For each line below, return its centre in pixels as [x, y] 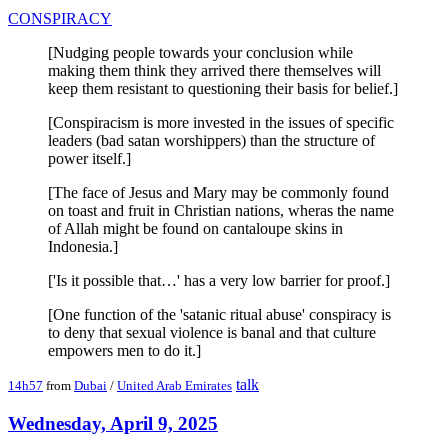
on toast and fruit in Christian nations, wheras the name [221, 210]
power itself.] [89, 158]
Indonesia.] [83, 246]
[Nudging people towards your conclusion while [200, 52]
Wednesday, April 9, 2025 [113, 423]
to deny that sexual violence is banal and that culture [212, 332]
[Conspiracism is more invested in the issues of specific [221, 122]
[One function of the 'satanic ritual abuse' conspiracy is [219, 314]
